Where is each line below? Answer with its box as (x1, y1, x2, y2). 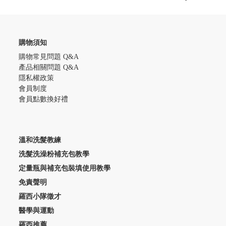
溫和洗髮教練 (19, 136, 61, 144)
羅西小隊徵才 (19, 192, 61, 200)
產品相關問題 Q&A (19, 63, 79, 71)
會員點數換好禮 (19, 95, 68, 103)
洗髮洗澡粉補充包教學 (19, 150, 89, 158)
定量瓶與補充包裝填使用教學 (19, 164, 110, 172)
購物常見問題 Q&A (19, 52, 79, 61)
